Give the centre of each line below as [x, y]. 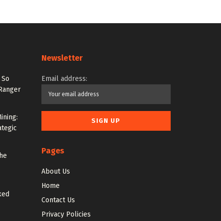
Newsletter [62, 58]
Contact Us [58, 200]
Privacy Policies [66, 215]
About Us [55, 172]
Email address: [64, 79]
